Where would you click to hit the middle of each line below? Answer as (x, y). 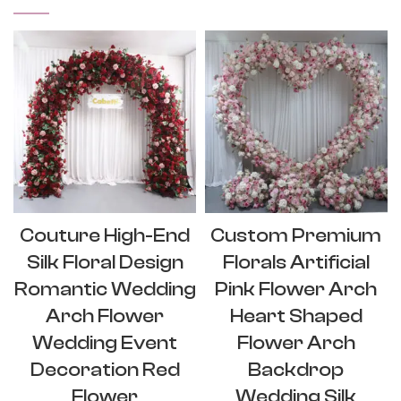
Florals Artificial (296, 262)
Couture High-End (105, 235)
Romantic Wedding (105, 289)
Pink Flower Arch (296, 289)
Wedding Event (105, 342)
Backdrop (296, 369)
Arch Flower (105, 316)
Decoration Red (105, 369)
